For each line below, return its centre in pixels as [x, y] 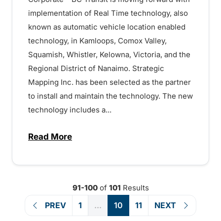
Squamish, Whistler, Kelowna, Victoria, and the [109, 54]
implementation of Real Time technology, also [108, 13]
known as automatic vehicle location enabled [107, 27]
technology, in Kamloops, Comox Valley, [97, 40]
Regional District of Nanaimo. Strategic [96, 68]
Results [135, 187]
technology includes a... [70, 110]
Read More [50, 136]
